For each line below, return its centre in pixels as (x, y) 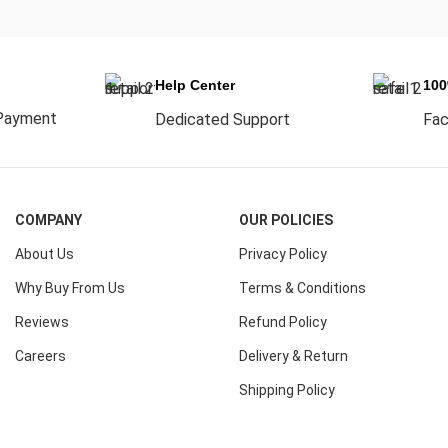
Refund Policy (283, 322)
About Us (44, 254)
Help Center (194, 84)
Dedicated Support (222, 119)
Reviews (42, 322)
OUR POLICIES (286, 220)
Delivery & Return (293, 356)
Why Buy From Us (70, 288)
